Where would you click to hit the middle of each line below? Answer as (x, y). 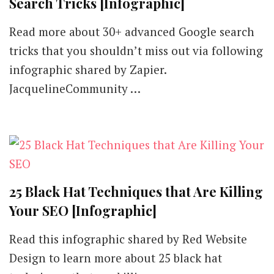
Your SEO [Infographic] (83, 210)
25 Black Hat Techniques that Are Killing (136, 191)
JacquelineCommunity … (75, 88)
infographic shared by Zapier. (88, 69)
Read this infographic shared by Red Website (128, 239)
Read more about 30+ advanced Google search (132, 31)
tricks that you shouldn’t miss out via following (136, 50)
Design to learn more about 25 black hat (116, 258)
